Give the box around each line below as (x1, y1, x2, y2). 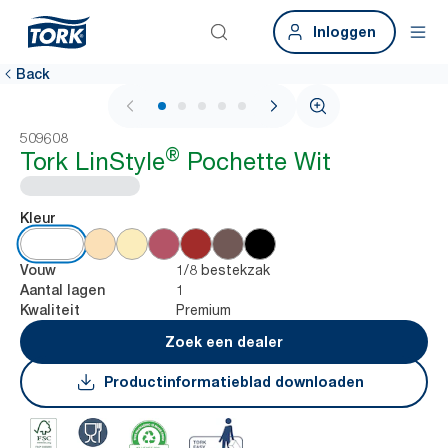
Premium (176, 301, 231, 318)
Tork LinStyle (20, 147, 165, 176)
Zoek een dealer (165, 333, 283, 350)
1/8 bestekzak (176, 261, 270, 278)
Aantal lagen (20, 282, 105, 298)
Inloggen (313, 23, 376, 40)
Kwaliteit (20, 302, 80, 318)
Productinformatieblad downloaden (104, 373, 364, 390)
